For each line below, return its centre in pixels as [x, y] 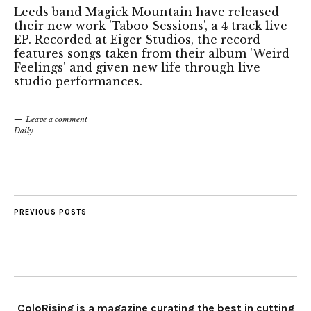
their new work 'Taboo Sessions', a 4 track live [151, 25]
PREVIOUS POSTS [50, 212]
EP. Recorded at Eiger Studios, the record [137, 39]
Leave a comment [57, 119]
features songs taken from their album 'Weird [152, 53]
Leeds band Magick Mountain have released [146, 11]
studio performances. [78, 81]
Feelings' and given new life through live [137, 67]
